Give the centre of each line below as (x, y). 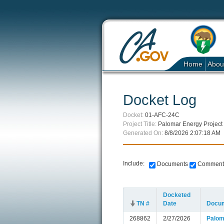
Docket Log (160, 100)
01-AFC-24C (162, 115)
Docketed (177, 195)
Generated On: (143, 133)
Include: (136, 164)
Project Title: (140, 124)
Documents (172, 164)
